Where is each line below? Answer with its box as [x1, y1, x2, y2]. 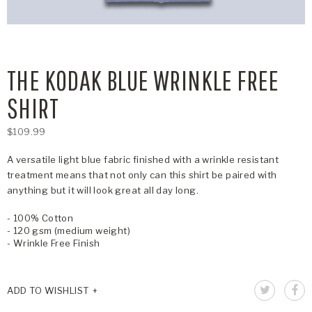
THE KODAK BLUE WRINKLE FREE [7, 63, 279, 96]
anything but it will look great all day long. [7, 184, 198, 196]
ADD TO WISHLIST [7, 285, 89, 297]
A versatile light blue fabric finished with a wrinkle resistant [7, 153, 279, 165]
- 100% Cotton [7, 212, 74, 224]
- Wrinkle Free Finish [7, 237, 100, 249]
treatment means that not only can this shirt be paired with [7, 169, 277, 180]
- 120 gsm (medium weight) [7, 224, 130, 236]
